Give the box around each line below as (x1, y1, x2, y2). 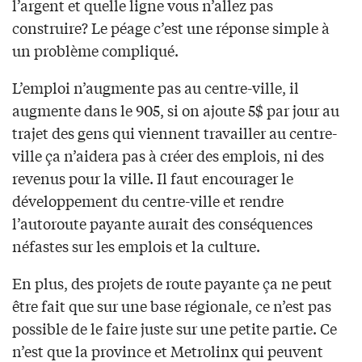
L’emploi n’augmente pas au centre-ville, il (12, 77, 299, 99)
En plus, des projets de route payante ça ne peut (12, 272, 332, 294)
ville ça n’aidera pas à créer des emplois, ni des (12, 145, 324, 166)
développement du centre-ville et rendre (12, 190, 284, 212)
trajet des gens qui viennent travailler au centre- (12, 122, 337, 144)
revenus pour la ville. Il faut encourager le (12, 167, 293, 189)
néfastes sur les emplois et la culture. (12, 235, 260, 257)
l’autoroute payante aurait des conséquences (12, 213, 313, 234)
